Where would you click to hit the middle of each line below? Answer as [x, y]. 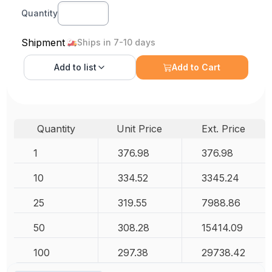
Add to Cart [196, 67]
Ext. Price [223, 128]
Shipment [43, 42]
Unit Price [140, 128]
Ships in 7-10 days [117, 42]
